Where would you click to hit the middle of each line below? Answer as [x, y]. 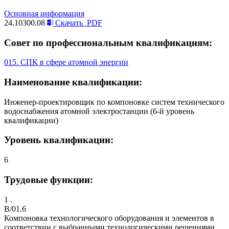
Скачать [69, 22]
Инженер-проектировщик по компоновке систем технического [114, 102]
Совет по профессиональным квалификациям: [108, 42]
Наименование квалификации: [73, 82]
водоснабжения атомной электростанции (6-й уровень [99, 111]
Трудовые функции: [49, 179]
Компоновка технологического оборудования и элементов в [109, 218]
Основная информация [44, 13]
